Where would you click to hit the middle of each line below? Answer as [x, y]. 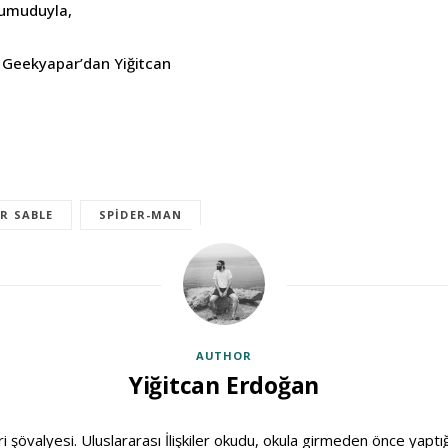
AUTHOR [224, 355]
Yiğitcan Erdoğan [224, 384]
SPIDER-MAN [141, 214]
